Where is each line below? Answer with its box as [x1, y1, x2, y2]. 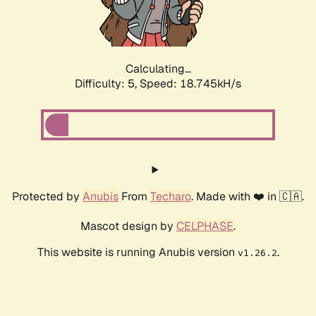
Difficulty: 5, [75, 76, 140, 92]
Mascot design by [80, 219, 176, 234]
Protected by [12, 189, 83, 205]
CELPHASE [176, 219, 233, 234]
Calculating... [125, 61, 191, 77]
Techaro [150, 189, 191, 205]
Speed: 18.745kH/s [140, 76, 241, 92]
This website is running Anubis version [37, 245, 238, 260]
